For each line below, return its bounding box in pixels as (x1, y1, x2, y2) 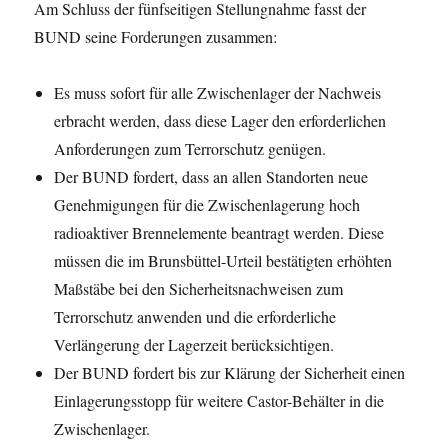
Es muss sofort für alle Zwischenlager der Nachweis (54, 82, 382, 104)
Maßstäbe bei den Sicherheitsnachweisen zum (54, 278, 344, 300)
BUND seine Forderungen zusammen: (34, 26, 278, 48)
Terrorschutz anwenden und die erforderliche (54, 306, 337, 328)
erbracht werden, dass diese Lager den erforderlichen (54, 110, 387, 132)
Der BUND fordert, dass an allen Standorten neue (54, 166, 369, 188)
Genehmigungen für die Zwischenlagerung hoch (54, 194, 361, 216)
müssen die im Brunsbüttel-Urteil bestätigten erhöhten (54, 250, 393, 272)
